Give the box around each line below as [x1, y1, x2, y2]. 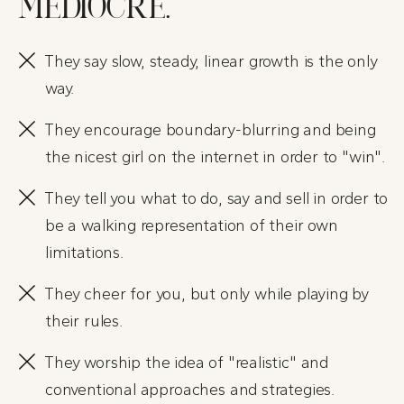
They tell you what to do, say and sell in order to [44, 188, 389, 208]
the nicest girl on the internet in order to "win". [45, 146, 386, 167]
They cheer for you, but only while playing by [44, 283, 370, 304]
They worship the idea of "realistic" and [44, 352, 329, 372]
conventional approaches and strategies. [45, 379, 335, 399]
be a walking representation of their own [45, 215, 338, 235]
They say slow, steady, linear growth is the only [44, 50, 378, 71]
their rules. [45, 310, 123, 331]
